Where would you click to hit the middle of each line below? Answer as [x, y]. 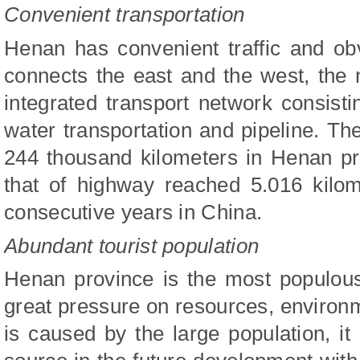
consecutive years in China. [133, 212]
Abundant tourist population [132, 245]
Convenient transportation [125, 14]
